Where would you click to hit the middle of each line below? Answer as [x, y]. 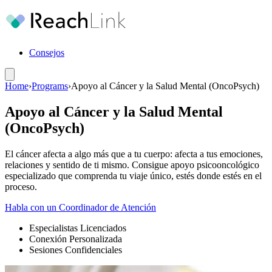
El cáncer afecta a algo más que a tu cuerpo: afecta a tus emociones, [134, 154]
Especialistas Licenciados [78, 228]
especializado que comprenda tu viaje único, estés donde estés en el [133, 175]
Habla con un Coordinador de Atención [80, 207]
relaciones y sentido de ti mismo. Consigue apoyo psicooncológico [132, 165]
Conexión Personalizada [76, 239]
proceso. [21, 186]
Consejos [47, 53]
